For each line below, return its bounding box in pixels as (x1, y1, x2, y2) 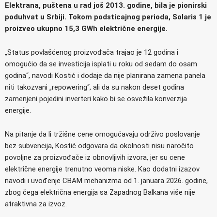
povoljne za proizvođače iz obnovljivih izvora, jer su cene (5, 153, 185, 162)
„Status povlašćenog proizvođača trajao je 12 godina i (5, 47, 178, 57)
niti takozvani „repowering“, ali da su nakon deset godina (5, 82, 184, 92)
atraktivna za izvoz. (5, 199, 67, 208)
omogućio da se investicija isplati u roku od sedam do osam (5, 59, 197, 68)
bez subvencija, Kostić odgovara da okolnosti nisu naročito (5, 141, 194, 150)
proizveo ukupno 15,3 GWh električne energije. (5, 24, 168, 33)
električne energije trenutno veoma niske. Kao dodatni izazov (5, 164, 200, 173)
